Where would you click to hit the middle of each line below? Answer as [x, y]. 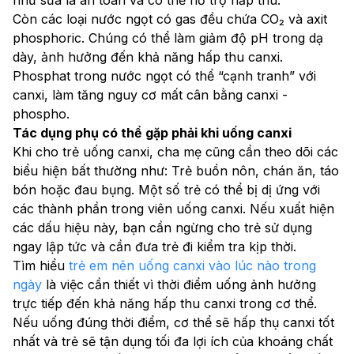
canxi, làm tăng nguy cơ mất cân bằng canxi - [150, 94]
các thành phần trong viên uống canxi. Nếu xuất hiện [173, 208]
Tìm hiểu [41, 265]
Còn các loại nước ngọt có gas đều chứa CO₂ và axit [170, 19]
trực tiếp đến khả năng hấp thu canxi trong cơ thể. [165, 303]
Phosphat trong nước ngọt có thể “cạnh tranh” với [164, 75]
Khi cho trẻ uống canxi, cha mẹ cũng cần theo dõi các [175, 151]
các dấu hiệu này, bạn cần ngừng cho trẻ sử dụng [162, 227]
